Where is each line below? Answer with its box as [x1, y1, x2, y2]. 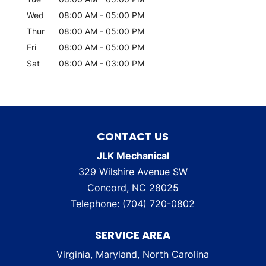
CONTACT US [97, 129, 169, 144]
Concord [87, 182, 126, 194]
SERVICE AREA [95, 227, 171, 242]
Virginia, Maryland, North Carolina [56, 248, 210, 260]
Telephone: [71, 198, 123, 210]
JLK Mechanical [96, 150, 169, 161]
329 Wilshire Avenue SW [78, 166, 188, 178]
